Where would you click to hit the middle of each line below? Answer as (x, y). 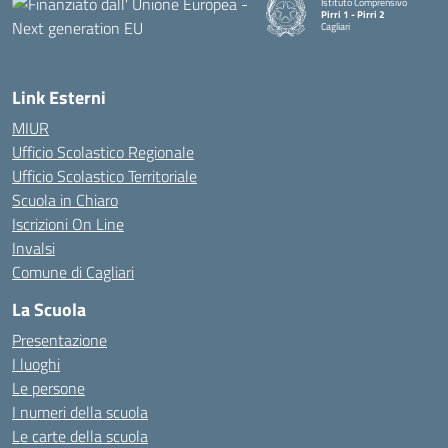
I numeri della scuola (80, 412)
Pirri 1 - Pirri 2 (353, 14)
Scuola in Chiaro (65, 200)
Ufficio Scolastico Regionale (103, 152)
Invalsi (33, 248)
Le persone (48, 388)
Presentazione (59, 340)
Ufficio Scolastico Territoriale (104, 176)
